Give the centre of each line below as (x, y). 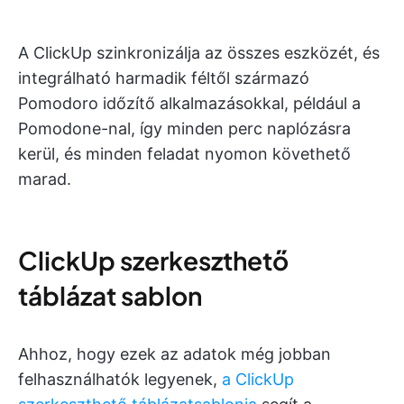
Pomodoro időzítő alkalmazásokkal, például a (189, 104)
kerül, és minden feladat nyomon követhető (184, 154)
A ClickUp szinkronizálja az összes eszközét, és (199, 53)
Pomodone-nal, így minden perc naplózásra (184, 129)
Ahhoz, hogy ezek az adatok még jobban (174, 354)
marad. (45, 179)
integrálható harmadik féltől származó (164, 78)
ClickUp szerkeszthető (153, 261)
